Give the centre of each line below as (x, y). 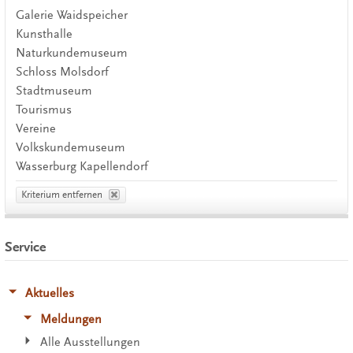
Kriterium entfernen (62, 195)
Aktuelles (49, 294)
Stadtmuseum (54, 90)
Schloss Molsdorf (62, 71)
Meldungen (71, 319)
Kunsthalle (44, 33)
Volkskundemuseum (70, 147)
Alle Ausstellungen (91, 342)
